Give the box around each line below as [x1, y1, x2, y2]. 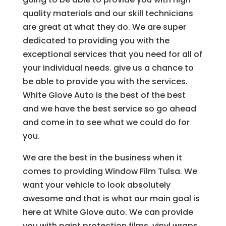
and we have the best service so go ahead [22, 102, 196, 115]
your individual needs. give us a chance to [22, 62, 194, 74]
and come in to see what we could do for [22, 116, 190, 128]
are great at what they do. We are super [22, 21, 186, 33]
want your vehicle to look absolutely [22, 179, 171, 191]
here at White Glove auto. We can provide [22, 206, 193, 218]
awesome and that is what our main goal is [22, 192, 200, 204]
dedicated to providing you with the [22, 34, 169, 46]
